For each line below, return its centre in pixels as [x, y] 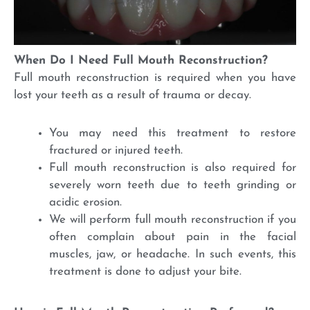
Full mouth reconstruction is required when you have [155, 77]
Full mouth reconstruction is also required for [173, 167]
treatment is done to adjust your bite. [145, 271]
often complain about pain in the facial [173, 237]
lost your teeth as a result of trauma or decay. [133, 95]
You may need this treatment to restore [173, 133]
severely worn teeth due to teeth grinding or [173, 185]
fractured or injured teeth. [116, 150]
